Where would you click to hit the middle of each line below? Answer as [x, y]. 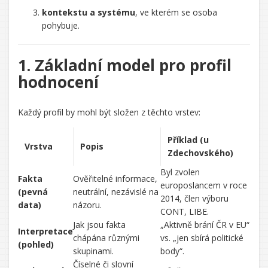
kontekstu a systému [89, 12]
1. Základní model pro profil [125, 65]
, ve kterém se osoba [176, 12]
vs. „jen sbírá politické [202, 238]
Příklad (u [188, 140]
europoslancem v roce [204, 185]
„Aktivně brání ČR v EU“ [205, 225]
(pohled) [36, 244]
